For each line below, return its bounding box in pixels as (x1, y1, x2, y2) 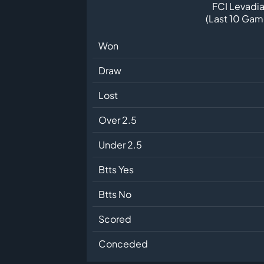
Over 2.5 (98, 114, 137, 127)
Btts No (98, 188, 131, 201)
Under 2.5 (98, 138, 142, 151)
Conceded (98, 237, 148, 250)
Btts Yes (98, 163, 134, 176)
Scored (98, 213, 131, 226)
